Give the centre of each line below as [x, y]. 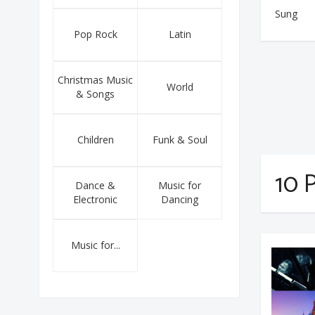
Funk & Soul [180, 140]
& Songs [96, 94]
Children [95, 140]
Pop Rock [95, 34]
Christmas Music [96, 80]
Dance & [96, 185]
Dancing [180, 199]
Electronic [96, 199]
